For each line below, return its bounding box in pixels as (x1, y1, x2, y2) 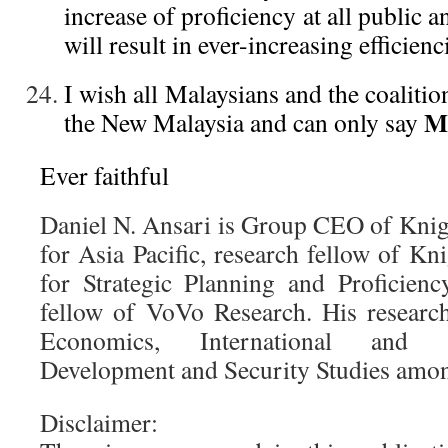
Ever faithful (40, 158, 169, 192)
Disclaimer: (40, 405, 158, 439)
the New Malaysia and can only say (64, 105, 424, 139)
